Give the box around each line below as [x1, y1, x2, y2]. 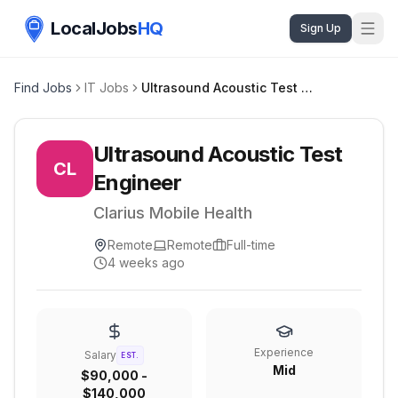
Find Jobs [14, 80, 72, 95]
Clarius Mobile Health [93, 203, 252, 222]
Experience [254, 346, 314, 359]
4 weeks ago [107, 255, 185, 270]
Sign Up [300, 21, 341, 35]
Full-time [227, 237, 275, 252]
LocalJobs [51, 18, 138, 39]
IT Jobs [84, 80, 129, 95]
